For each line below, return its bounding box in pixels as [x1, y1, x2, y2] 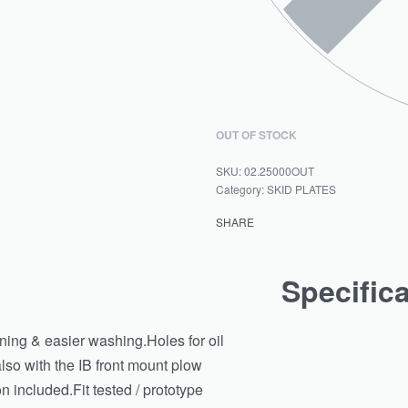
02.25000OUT [244, 162, 315, 178]
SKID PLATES [267, 180, 337, 197]
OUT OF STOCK [216, 126, 298, 143]
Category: [216, 180, 268, 197]
